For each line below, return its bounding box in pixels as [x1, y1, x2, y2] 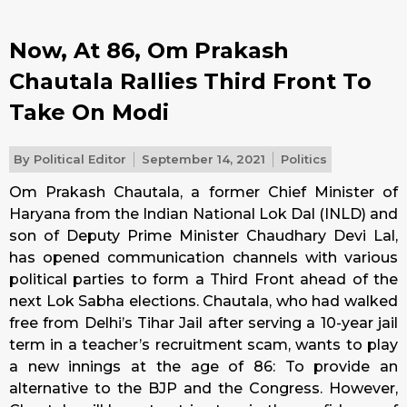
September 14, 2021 [142, 152, 265, 167]
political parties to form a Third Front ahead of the [9, 271, 398, 289]
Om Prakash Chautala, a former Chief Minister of [9, 184, 398, 202]
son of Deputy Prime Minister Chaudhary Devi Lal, [9, 227, 398, 245]
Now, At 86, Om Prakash [9, 37, 289, 65]
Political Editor [30, 152, 126, 167]
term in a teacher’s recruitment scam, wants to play [9, 336, 398, 354]
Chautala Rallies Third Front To [9, 68, 372, 95]
